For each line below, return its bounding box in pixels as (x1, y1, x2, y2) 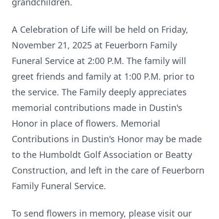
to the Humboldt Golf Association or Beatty (12, 149, 192, 160)
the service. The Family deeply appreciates (12, 86, 187, 98)
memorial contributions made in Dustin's (12, 102, 182, 113)
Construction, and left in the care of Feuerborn (12, 164, 204, 176)
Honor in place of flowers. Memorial (12, 117, 160, 129)
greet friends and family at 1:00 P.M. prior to (12, 70, 195, 82)
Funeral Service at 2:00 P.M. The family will (12, 55, 186, 66)
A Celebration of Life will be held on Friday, (12, 23, 188, 35)
